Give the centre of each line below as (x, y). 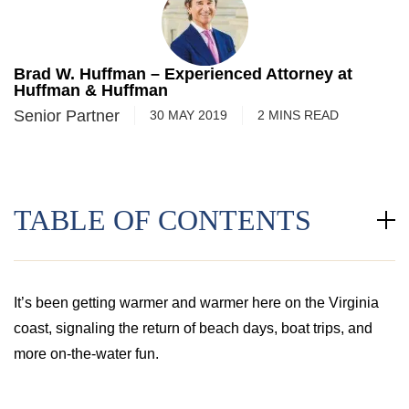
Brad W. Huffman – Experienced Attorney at (183, 74)
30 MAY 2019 (189, 115)
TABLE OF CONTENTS (163, 220)
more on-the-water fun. (86, 354)
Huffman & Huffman (91, 90)
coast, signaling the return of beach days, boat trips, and (193, 328)
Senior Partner (67, 115)
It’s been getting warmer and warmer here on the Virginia (196, 303)
